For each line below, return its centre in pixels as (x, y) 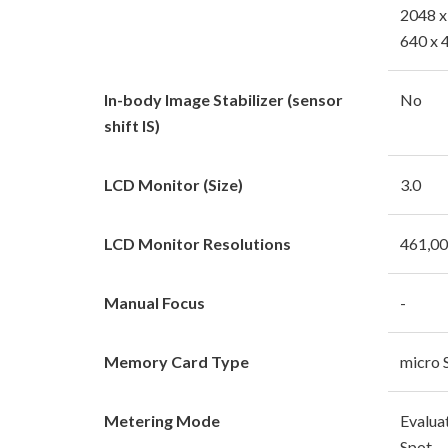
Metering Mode (162, 420)
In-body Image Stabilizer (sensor (223, 99)
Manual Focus (154, 302)
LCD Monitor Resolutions (197, 243)
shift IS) (132, 125)
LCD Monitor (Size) (173, 184)
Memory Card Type (176, 361)
